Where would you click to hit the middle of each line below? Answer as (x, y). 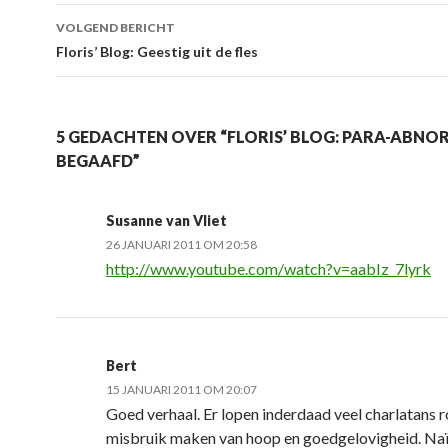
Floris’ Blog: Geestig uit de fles (157, 51)
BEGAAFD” (98, 160)
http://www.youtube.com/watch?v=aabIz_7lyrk (268, 268)
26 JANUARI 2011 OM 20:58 (181, 244)
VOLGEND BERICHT (115, 27)
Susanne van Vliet (166, 220)
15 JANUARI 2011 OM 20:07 (181, 389)
